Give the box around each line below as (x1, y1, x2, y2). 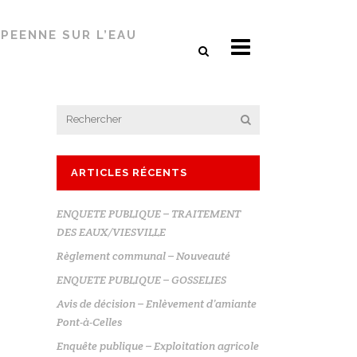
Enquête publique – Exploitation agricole (57, 339, 259, 353)
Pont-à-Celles (57, 315, 122, 329)
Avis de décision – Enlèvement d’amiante (57, 296, 257, 311)
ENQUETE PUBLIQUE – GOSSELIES (57, 273, 226, 287)
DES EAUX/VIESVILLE (57, 225, 166, 239)
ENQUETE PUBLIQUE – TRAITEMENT (57, 206, 241, 221)
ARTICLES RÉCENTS (71, 167, 187, 178)
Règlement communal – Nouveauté (57, 249, 230, 263)
